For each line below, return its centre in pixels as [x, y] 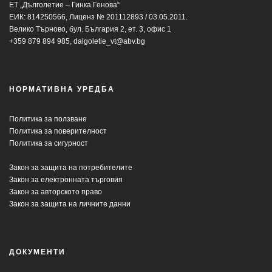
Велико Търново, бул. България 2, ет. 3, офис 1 [90, 29]
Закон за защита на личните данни [70, 204]
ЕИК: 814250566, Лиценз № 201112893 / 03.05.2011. [98, 17]
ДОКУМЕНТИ [37, 252]
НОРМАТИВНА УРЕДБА [62, 89]
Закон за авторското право [56, 192]
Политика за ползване [48, 119]
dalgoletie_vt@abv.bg [109, 41]
